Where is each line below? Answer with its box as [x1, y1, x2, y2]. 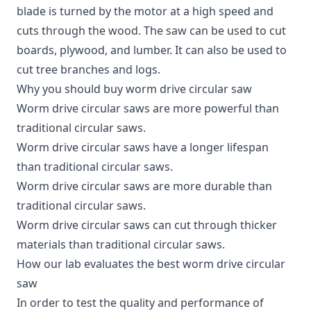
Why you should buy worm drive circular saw [17, 81, 252, 96]
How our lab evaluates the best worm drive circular [17, 255, 285, 271]
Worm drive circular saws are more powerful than [17, 100, 279, 116]
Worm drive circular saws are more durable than [17, 178, 272, 194]
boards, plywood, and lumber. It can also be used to [17, 42, 287, 58]
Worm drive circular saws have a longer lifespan [17, 139, 269, 155]
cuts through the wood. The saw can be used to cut [17, 22, 286, 38]
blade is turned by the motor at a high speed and [17, 3, 274, 19]
